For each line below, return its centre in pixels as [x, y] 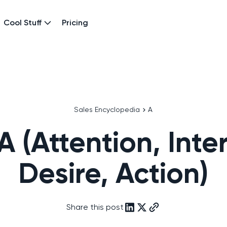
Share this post [95, 207]
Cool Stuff [23, 23]
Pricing [75, 23]
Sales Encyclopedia [107, 109]
